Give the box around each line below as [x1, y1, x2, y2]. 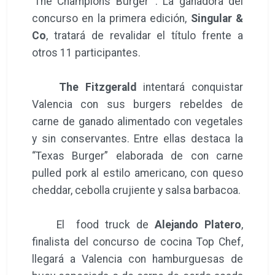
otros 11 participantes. [32, 46, 143, 59]
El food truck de [32, 218, 149, 231]
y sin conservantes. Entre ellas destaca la [32, 132, 243, 145]
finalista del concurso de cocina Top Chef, [32, 235, 243, 248]
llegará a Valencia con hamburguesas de [32, 252, 243, 265]
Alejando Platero [149, 218, 242, 231]
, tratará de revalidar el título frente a [46, 29, 243, 42]
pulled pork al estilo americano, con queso [32, 166, 243, 179]
